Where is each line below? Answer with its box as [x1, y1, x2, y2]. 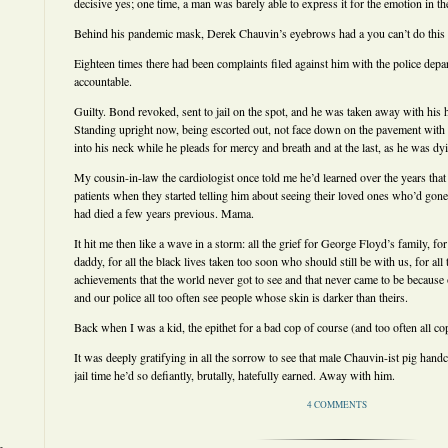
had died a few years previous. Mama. [74, 205, 254, 221]
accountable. [74, 73, 132, 89]
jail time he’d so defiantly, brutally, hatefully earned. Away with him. [74, 367, 395, 383]
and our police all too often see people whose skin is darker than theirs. [74, 289, 408, 305]
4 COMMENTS [306, 398, 367, 411]
